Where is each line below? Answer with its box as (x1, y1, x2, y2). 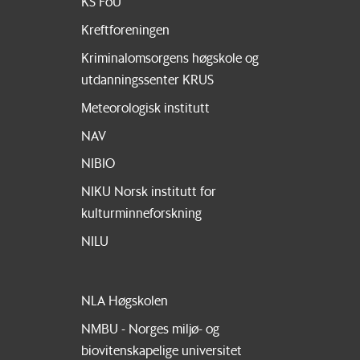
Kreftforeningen (80, 20, 170, 38)
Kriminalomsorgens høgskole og (80, 48, 259, 66)
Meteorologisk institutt (80, 98, 210, 116)
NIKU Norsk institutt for (80, 182, 216, 200)
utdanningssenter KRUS (80, 70, 214, 88)
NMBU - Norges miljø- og (80, 320, 219, 337)
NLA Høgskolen (80, 292, 168, 309)
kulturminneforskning (80, 204, 202, 222)
